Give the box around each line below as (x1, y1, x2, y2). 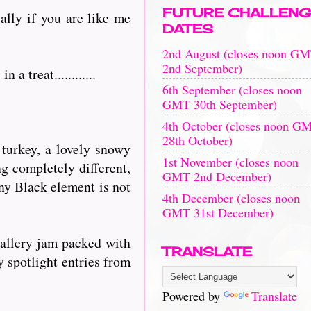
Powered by (162, 287, 224, 304)
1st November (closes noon (162, 153, 299, 170)
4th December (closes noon (162, 189, 300, 206)
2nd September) (162, 59, 242, 76)
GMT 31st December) (162, 203, 274, 221)
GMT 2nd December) (162, 167, 271, 185)
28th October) (162, 131, 233, 149)
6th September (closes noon (162, 81, 302, 98)
